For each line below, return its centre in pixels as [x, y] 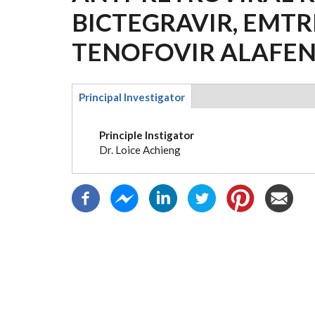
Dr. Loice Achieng [140, 149]
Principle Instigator [146, 135]
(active [95, 111]
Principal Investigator [132, 97]
